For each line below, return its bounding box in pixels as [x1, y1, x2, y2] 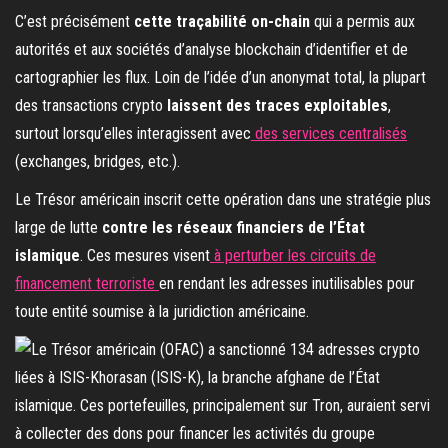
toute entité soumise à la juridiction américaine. [15, 302, 309, 322]
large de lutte [15, 218, 102, 238]
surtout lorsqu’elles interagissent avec [15, 124, 251, 144]
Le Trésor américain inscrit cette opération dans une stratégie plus [15, 190, 431, 210]
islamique [15, 246, 80, 266]
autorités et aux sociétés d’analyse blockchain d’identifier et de [15, 40, 408, 60]
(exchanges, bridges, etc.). [15, 152, 180, 172]
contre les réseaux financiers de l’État [102, 218, 365, 238]
